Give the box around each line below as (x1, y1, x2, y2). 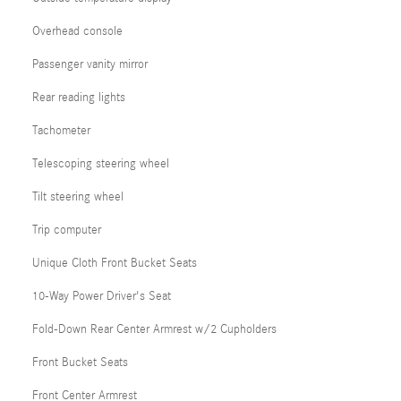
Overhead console (32, 24, 123, 38)
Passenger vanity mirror (32, 57, 148, 72)
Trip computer (32, 223, 101, 237)
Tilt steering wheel (32, 190, 124, 204)
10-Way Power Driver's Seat (32, 289, 171, 303)
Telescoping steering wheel (32, 157, 169, 171)
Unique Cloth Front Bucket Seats (32, 256, 197, 270)
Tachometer (32, 124, 90, 138)
